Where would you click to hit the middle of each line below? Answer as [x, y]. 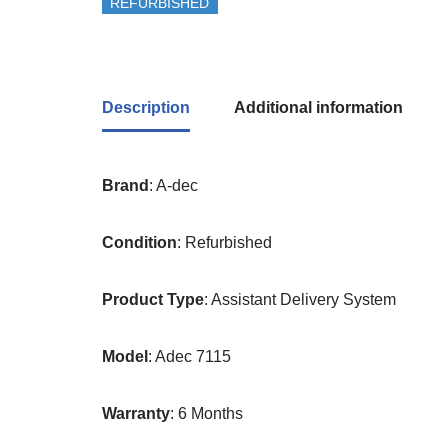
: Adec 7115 [189, 356]
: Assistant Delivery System [300, 299]
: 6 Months [206, 413]
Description [146, 107]
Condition [139, 242]
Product [132, 299]
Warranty [136, 413]
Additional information [318, 107]
